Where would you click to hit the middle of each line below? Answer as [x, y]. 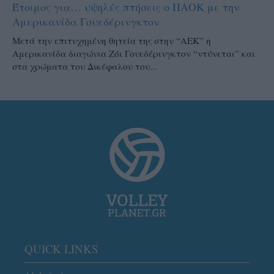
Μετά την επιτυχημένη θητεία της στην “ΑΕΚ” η [112, 40]
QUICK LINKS [61, 249]
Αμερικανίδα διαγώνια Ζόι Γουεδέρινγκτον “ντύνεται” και [134, 53]
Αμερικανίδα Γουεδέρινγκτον [86, 21]
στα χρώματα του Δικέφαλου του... [85, 66]
